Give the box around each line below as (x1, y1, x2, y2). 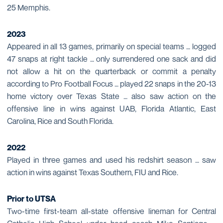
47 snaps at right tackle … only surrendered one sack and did (7, 53, 216, 64)
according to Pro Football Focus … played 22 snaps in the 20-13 (7, 78, 216, 89)
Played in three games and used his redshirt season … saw (7, 154, 216, 165)
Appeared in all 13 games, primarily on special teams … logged (7, 41, 216, 51)
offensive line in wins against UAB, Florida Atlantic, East (7, 103, 216, 113)
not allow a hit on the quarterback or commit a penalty (7, 66, 216, 76)
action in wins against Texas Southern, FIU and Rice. (7, 167, 178, 177)
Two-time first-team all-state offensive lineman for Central (7, 206, 216, 216)
